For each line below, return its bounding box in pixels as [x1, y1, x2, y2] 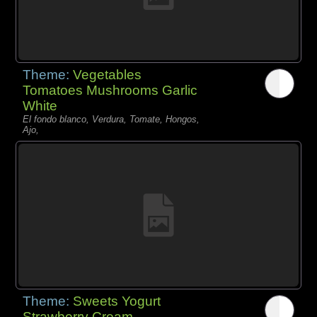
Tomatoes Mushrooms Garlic [23, 82, 198, 98]
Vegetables [73, 67, 142, 82]
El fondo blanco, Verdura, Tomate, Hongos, [23, 113, 200, 125]
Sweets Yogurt [73, 293, 161, 309]
